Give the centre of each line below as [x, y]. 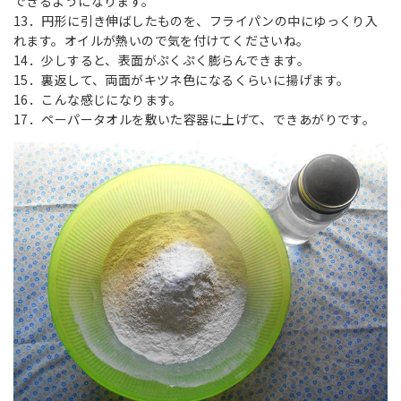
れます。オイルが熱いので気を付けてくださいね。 [162, 40]
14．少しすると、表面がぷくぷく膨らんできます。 [162, 60]
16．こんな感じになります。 [98, 99]
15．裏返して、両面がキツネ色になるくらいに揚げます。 [182, 79]
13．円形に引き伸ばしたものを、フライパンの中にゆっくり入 [196, 20]
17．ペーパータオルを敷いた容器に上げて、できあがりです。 [195, 119]
